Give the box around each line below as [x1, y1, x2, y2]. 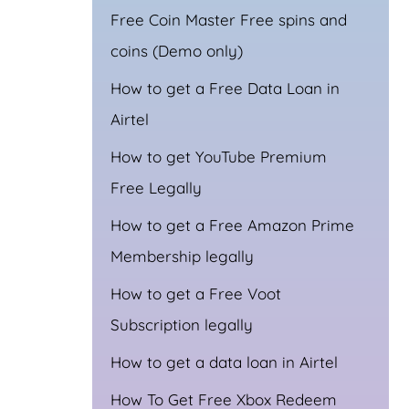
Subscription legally [110, 314, 253, 334]
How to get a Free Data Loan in [110, 78, 340, 98]
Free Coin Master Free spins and [110, 9, 347, 29]
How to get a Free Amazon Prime [110, 215, 354, 235]
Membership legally [110, 246, 254, 266]
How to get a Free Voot [110, 283, 281, 303]
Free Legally [110, 177, 202, 197]
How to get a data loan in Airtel [110, 351, 338, 372]
